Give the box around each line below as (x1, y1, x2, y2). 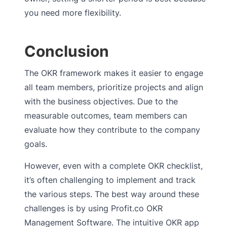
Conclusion (24, 42, 109, 61)
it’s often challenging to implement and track (24, 175, 196, 185)
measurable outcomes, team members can (24, 110, 187, 121)
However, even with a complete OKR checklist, (24, 161, 203, 171)
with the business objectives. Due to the (24, 96, 178, 107)
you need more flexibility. (24, 8, 121, 18)
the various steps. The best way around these (24, 189, 199, 200)
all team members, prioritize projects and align (24, 82, 203, 93)
